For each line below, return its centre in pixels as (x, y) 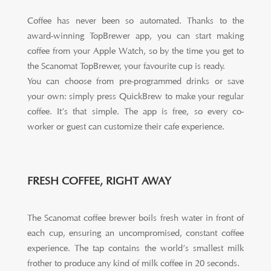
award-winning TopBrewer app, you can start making (135, 36)
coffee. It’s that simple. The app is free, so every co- (135, 112)
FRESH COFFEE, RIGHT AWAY (99, 181)
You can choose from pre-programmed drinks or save (135, 81)
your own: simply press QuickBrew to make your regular (135, 96)
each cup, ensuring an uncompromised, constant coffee (135, 233)
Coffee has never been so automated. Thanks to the (135, 21)
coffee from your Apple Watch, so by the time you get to (135, 51)
